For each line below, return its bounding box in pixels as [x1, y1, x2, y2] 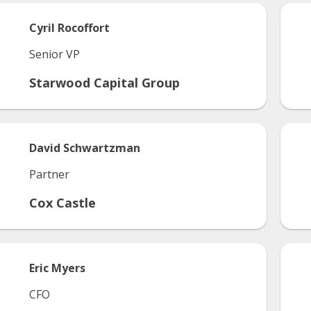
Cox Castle [29, 194, 96, 211]
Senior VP [29, 47, 80, 62]
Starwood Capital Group [29, 74, 180, 91]
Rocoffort [58, 20, 110, 35]
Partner [29, 167, 69, 182]
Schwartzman [63, 140, 140, 155]
